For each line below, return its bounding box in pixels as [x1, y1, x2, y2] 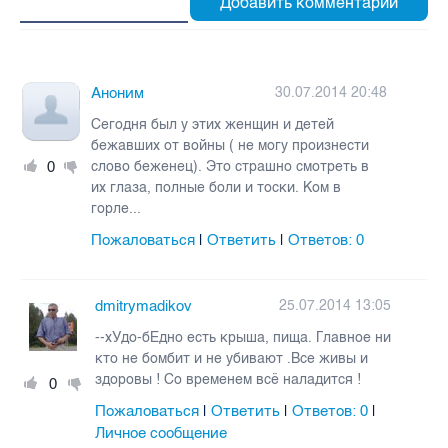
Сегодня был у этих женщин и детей [91, 115, 335, 133]
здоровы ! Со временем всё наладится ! [95, 370, 362, 388]
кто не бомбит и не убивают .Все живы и [95, 349, 369, 367]
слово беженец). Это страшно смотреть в [91, 157, 370, 175]
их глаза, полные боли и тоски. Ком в [91, 178, 342, 196]
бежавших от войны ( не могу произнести [91, 136, 370, 154]
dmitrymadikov [95, 296, 193, 315]
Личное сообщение [95, 423, 228, 442]
